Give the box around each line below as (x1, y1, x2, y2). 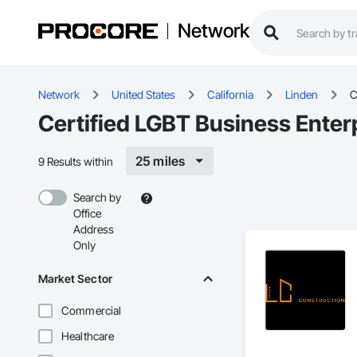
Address (73, 222, 114, 237)
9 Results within (38, 154, 113, 168)
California (207, 88, 253, 102)
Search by (73, 190, 121, 205)
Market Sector (38, 272, 112, 286)
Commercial (61, 304, 122, 318)
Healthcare (61, 329, 115, 343)
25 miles (135, 153, 186, 170)
